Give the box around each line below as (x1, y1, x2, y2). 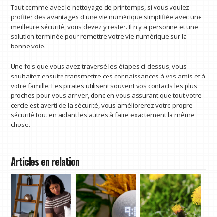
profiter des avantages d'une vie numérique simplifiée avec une (11, 12, 202, 21)
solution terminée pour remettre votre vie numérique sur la (11, 31, 187, 41)
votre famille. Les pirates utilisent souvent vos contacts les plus (11, 81, 198, 90)
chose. (11, 120, 31, 129)
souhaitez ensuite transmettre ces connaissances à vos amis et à (11, 71, 206, 80)
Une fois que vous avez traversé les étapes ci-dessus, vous (11, 62, 187, 71)
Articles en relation (11, 154, 80, 169)
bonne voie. (11, 41, 46, 50)
